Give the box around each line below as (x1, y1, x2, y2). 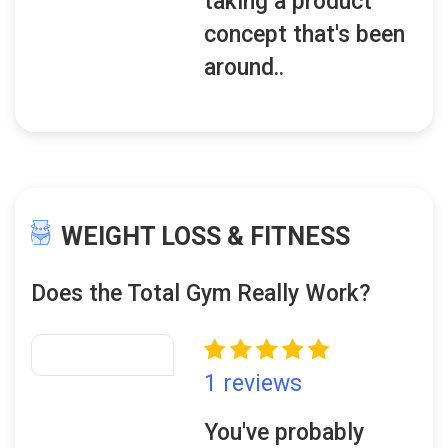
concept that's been (204, 21, 406, 48)
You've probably (204, 419, 365, 446)
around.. (204, 54, 285, 81)
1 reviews (204, 370, 303, 397)
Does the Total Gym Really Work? (31, 280, 371, 307)
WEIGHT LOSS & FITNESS (61, 222, 350, 251)
